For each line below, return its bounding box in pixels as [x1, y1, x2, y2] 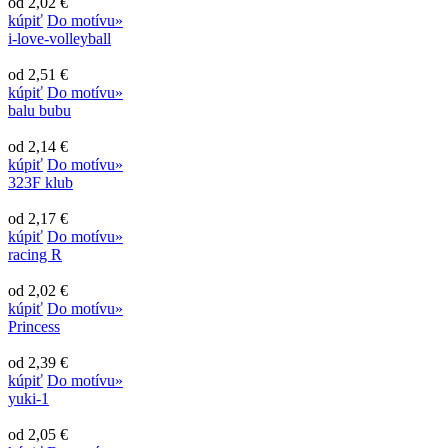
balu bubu [8, 101, 71, 119]
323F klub [8, 173, 73, 191]
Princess [8, 317, 60, 335]
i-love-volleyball [8, 29, 111, 47]
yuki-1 [8, 389, 49, 407]
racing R [8, 245, 62, 263]
